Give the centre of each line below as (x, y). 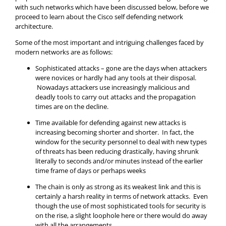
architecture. (34, 26)
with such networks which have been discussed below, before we (112, 7)
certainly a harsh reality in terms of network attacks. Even (122, 196)
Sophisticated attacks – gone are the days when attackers (121, 68)
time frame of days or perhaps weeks (91, 170)
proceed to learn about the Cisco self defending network (99, 16)
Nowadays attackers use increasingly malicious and (112, 87)
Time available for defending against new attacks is (111, 122)
